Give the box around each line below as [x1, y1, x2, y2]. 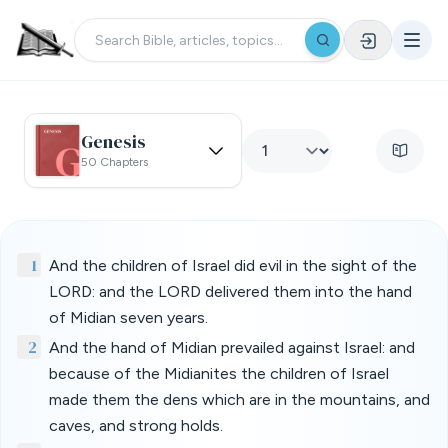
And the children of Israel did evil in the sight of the [49, 256, 417, 275]
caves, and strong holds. [49, 416, 223, 435]
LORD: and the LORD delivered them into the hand [49, 282, 412, 301]
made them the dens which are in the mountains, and [49, 390, 430, 409]
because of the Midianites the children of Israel [49, 364, 389, 383]
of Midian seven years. [49, 308, 208, 327]
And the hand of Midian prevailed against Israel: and [49, 338, 415, 357]
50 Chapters [81, 154, 148, 169]
